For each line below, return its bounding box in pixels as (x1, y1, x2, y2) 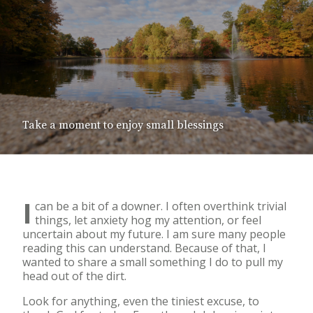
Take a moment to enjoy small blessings (22, 117, 224, 132)
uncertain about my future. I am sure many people (22, 226, 286, 242)
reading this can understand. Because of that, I (22, 240, 266, 256)
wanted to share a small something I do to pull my (22, 254, 283, 270)
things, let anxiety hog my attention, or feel (35, 212, 261, 228)
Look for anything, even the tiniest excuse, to (22, 293, 259, 309)
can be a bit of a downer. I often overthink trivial (35, 198, 286, 214)
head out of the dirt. (22, 268, 126, 284)
